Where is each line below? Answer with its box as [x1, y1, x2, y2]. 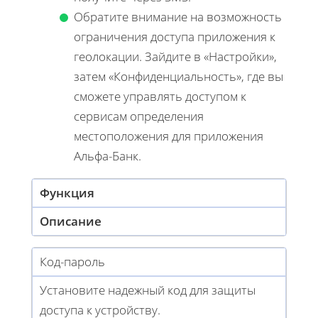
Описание [40, 212, 102, 229]
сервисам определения [74, 107, 204, 124]
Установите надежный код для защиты [40, 281, 256, 298]
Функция [40, 184, 94, 201]
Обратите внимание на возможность [74, 8, 282, 25]
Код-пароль [40, 253, 105, 270]
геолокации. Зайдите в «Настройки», [74, 48, 277, 65]
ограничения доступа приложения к [74, 28, 275, 45]
